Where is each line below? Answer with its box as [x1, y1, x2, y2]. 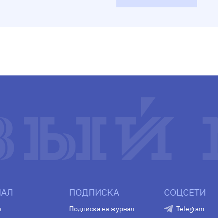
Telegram [176, 204, 204, 213]
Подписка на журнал [69, 204, 134, 213]
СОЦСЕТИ [163, 186, 206, 198]
